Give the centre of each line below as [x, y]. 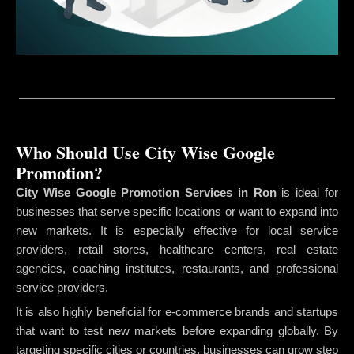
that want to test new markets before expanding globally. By [177, 331]
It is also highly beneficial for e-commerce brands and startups [177, 312]
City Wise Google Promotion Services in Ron [146, 192]
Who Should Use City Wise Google [145, 152]
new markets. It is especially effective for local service [177, 230]
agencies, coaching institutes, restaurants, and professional [177, 268]
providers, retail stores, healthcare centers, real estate [177, 249]
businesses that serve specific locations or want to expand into [177, 211]
